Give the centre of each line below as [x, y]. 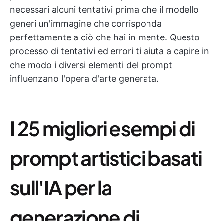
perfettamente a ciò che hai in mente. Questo [105, 37]
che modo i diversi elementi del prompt [91, 65]
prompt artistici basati [106, 158]
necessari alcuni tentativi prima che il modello [104, 10]
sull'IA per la [61, 187]
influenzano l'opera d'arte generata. [84, 79]
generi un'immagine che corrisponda [86, 23]
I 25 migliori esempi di [103, 128]
